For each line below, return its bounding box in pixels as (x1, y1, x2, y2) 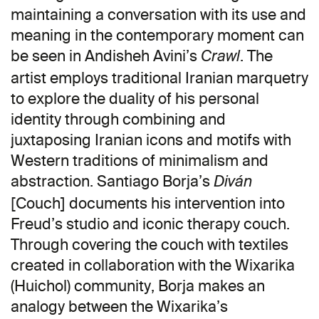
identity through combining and (11, 110, 226, 130)
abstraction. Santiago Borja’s (11, 172, 214, 192)
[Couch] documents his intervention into (11, 194, 285, 214)
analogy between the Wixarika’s (11, 297, 228, 317)
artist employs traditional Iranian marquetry (11, 68, 308, 88)
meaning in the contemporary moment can (11, 26, 304, 46)
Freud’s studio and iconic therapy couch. (11, 214, 290, 234)
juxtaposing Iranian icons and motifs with (11, 130, 291, 150)
